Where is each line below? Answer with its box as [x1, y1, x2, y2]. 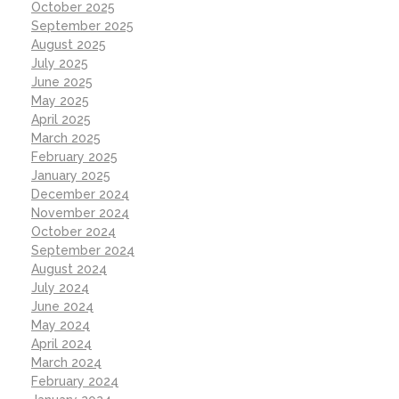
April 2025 [31, 111, 91, 126]
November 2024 [31, 205, 129, 220]
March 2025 [31, 130, 101, 145]
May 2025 [31, 93, 89, 108]
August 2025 [31, 37, 106, 52]
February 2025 [31, 149, 118, 164]
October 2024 [31, 224, 116, 239]
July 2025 [31, 55, 88, 70]
